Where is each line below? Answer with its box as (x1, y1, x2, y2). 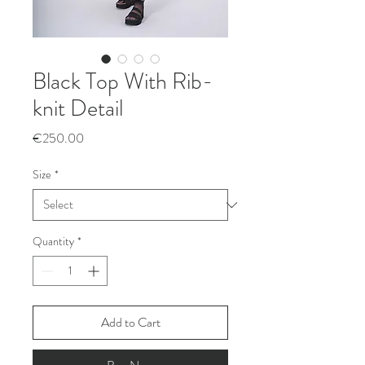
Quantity (33, 233, 74, 249)
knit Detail (33, 92, 123, 125)
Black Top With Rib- (33, 65, 213, 98)
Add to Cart (100, 313, 161, 332)
